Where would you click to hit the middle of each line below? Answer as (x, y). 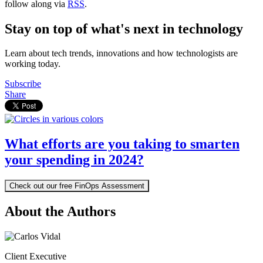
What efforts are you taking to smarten (122, 144)
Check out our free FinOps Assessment (77, 186)
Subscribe (23, 84)
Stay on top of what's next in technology (124, 28)
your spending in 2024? (74, 160)
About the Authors (60, 212)
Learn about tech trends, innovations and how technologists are (121, 53)
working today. (33, 64)
